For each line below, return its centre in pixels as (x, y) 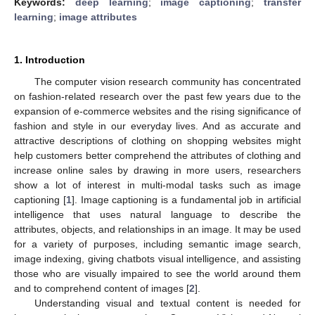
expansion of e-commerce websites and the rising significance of (157, 111)
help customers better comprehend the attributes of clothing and (157, 155)
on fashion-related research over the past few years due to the (157, 96)
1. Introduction (50, 59)
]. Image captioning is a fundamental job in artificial (186, 199)
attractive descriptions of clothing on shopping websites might (157, 140)
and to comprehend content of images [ (102, 288)
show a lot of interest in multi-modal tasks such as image (157, 185)
